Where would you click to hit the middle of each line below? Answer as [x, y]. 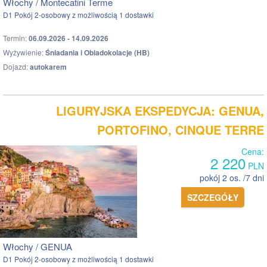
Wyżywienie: [24, 52]
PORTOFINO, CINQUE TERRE [181, 129]
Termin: [16, 38]
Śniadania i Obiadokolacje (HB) [97, 52]
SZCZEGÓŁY [213, 197]
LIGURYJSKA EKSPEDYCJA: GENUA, [160, 110]
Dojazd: [16, 66]
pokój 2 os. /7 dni [232, 177]
